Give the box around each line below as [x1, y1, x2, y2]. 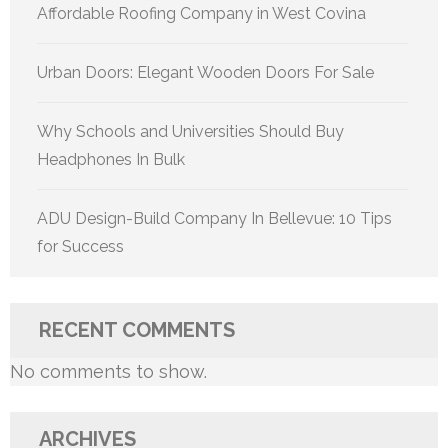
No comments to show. [10, 361, 207, 383]
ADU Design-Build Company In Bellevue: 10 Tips [37, 209, 392, 229]
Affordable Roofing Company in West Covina [37, 4, 366, 24]
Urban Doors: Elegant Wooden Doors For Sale [37, 63, 374, 83]
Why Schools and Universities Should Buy [37, 122, 344, 142]
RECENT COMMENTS [39, 318, 235, 343]
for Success [37, 237, 124, 257]
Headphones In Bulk [37, 150, 185, 170]
